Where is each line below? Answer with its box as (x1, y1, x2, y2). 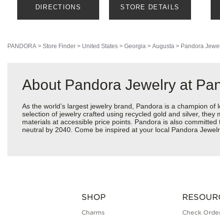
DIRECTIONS (35, 3, 81, 11)
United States (82, 43, 118, 50)
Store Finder (43, 43, 76, 50)
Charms (82, 209, 105, 217)
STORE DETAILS (120, 3, 180, 11)
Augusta (152, 43, 174, 50)
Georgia (124, 43, 146, 50)
